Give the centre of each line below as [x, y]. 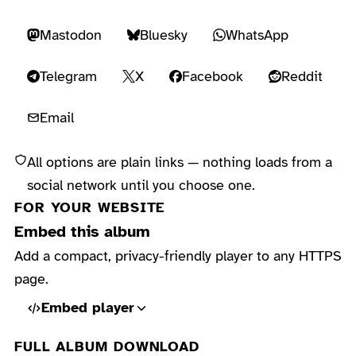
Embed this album [82, 231]
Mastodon [70, 35]
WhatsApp [257, 35]
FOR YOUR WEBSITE [89, 207]
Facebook [212, 76]
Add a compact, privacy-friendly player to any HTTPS [178, 255]
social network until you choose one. [141, 185]
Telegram [68, 76]
